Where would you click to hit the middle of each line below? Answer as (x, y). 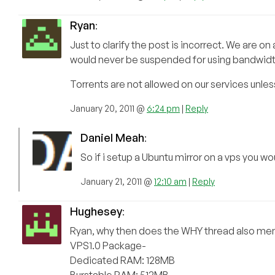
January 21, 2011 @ (117, 182)
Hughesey (96, 211)
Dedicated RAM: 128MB (122, 261)
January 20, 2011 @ (108, 109)
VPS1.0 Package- (108, 246)
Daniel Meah (112, 138)
